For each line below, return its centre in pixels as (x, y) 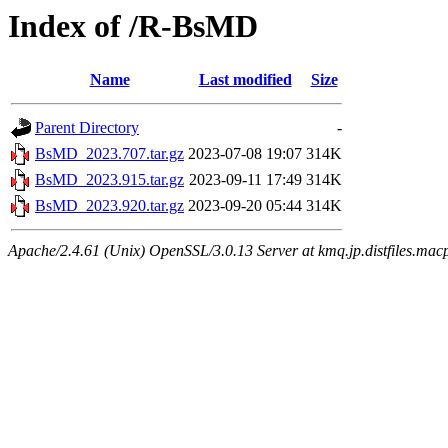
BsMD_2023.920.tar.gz (109, 206)
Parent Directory (87, 128)
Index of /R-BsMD (133, 26)
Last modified (245, 80)
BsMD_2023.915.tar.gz (109, 180)
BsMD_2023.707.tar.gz (109, 154)
